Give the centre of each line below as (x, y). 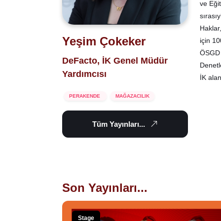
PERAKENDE (85, 96)
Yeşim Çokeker (104, 41)
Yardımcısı (84, 74)
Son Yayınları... (105, 188)
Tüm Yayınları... (119, 124)
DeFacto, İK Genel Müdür (115, 61)
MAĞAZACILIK (132, 96)
